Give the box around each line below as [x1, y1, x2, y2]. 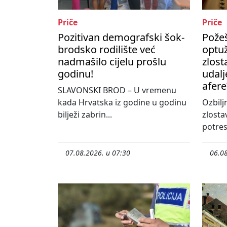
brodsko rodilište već [58, 43, 156, 57]
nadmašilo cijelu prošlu [58, 55, 166, 69]
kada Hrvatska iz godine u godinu [58, 97, 186, 108]
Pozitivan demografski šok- [58, 30, 184, 45]
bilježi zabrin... [58, 109, 112, 121]
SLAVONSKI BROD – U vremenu [58, 85, 176, 96]
